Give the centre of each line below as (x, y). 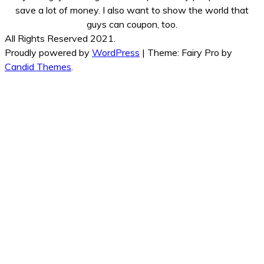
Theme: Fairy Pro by (190, 53)
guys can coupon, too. (132, 24)
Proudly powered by (48, 53)
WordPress (116, 53)
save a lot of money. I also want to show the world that (132, 10)
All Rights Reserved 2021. (60, 39)
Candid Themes (38, 67)
